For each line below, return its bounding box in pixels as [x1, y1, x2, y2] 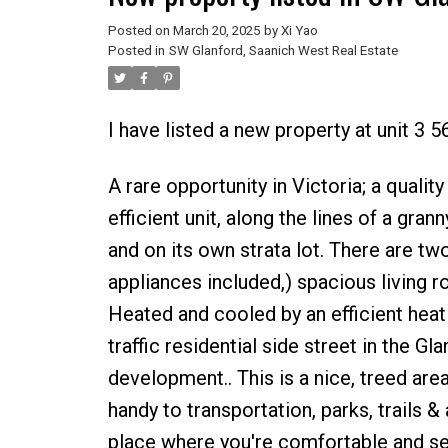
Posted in [107, 42, 165, 58]
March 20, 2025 [172, 22, 260, 38]
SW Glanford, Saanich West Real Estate [168, 42, 398, 58]
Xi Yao [280, 22, 318, 38]
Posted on [107, 22, 173, 38]
